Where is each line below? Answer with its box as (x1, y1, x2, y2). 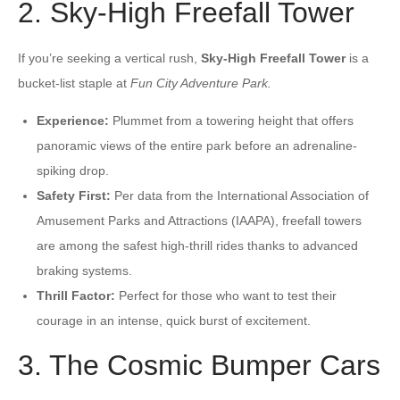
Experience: (37, 112, 109, 128)
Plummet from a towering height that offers (109, 112, 354, 128)
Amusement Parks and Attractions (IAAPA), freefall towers (37, 212, 362, 228)
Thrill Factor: (37, 287, 115, 303)
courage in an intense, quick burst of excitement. (37, 312, 311, 328)
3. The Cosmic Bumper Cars (18, 348, 380, 381)
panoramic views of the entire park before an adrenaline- (37, 137, 357, 153)
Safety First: (37, 187, 111, 203)
